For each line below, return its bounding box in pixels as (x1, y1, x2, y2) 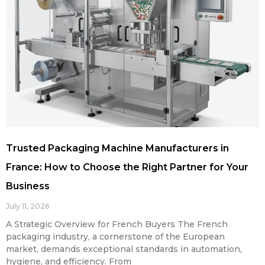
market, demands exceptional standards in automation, (6, 244, 242, 255)
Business (6, 180, 50, 192)
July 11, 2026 (6, 202, 49, 211)
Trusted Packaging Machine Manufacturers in (6, 143, 229, 154)
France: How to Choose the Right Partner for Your (6, 161, 248, 173)
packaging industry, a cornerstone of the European (6, 231, 225, 243)
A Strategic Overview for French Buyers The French (6, 219, 228, 230)
